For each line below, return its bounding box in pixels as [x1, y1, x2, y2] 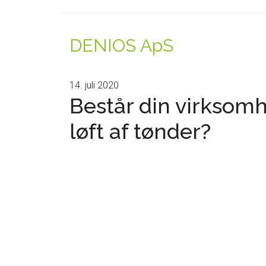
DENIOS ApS [69, 35, 173, 56]
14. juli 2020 [69, 80, 119, 91]
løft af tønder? [69, 119, 211, 144]
